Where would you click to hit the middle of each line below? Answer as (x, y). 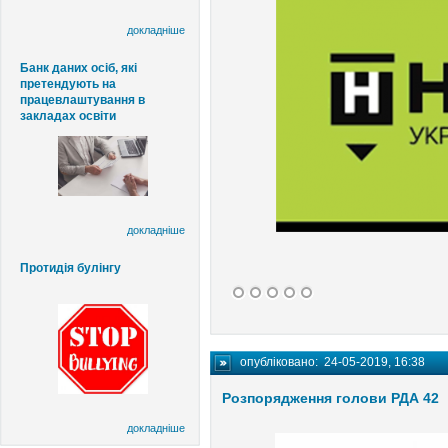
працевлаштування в (82, 99)
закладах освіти (68, 115)
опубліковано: (282, 361)
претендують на (68, 83)
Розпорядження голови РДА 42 (330, 397)
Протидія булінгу (70, 267)
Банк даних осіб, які (78, 67)
